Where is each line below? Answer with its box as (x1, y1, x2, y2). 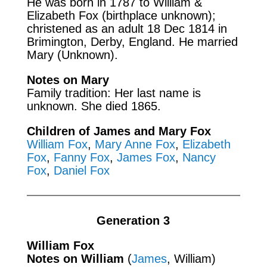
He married (178, 35, 238, 48)
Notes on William (26, 252, 124, 265)
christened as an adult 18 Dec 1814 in (26, 21, 227, 35)
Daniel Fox (53, 163, 110, 177)
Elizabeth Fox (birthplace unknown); (26, 8, 216, 22)
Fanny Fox (53, 150, 110, 164)
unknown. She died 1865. (26, 99, 161, 113)
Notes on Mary (26, 73, 109, 86)
